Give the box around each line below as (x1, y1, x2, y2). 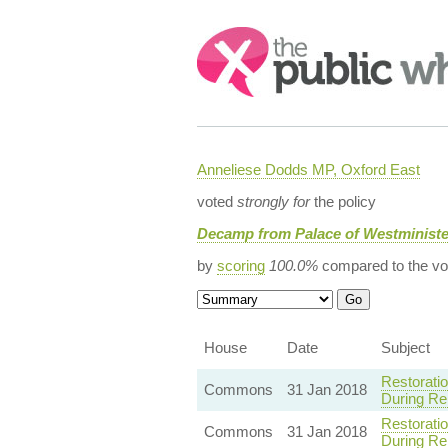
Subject (380, 339, 430, 356)
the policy (309, 193, 376, 210)
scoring (216, 257, 265, 274)
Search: (196, 28, 252, 45)
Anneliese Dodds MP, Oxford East (196, 161, 420, 178)
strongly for (236, 193, 310, 210)
